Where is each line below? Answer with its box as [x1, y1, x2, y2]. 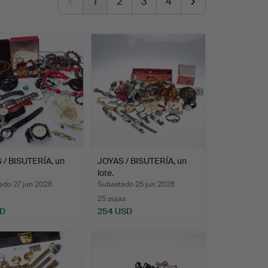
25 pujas [97, 194, 126, 204]
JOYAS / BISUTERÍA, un [97, 156, 187, 167]
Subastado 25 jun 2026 [97, 179, 175, 190]
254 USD [97, 206, 132, 217]
